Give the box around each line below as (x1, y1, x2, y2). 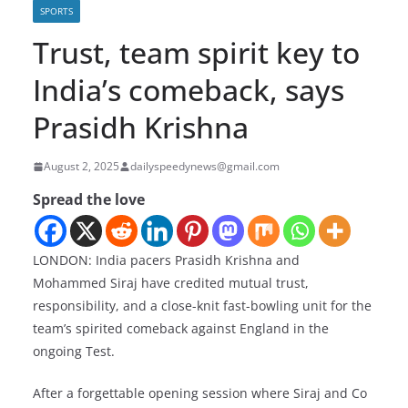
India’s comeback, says (33, 70, 344, 110)
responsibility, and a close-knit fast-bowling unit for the (33, 297, 372, 315)
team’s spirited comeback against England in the (33, 320, 329, 338)
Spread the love (33, 189, 145, 210)
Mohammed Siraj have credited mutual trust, (33, 274, 309, 292)
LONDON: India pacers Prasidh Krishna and (33, 251, 300, 270)
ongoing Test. (33, 342, 115, 361)
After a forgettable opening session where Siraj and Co (33, 384, 367, 403)
